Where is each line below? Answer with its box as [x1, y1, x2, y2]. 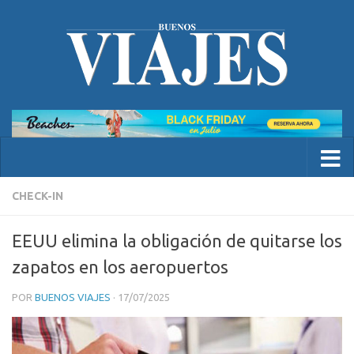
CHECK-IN [12, 189, 63, 202]
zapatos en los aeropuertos [12, 256, 228, 277]
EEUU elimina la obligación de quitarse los [12, 230, 342, 250]
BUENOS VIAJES [35, 291, 111, 303]
